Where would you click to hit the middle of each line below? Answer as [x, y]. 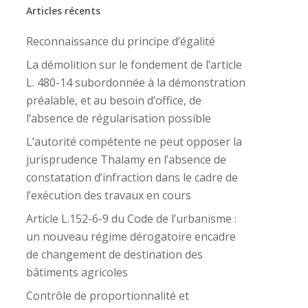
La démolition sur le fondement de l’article [134, 65]
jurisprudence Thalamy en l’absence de [126, 159]
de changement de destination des [114, 254]
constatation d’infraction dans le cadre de [132, 177]
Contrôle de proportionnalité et [107, 296]
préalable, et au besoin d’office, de [113, 100]
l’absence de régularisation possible [118, 118]
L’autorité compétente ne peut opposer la [134, 142]
